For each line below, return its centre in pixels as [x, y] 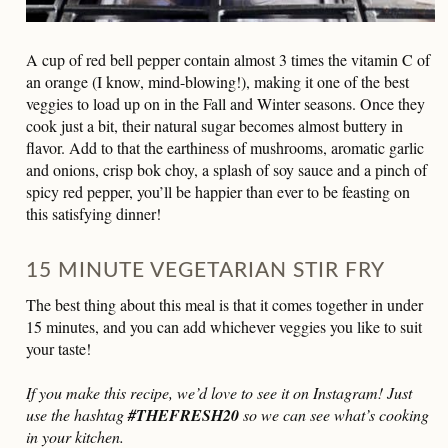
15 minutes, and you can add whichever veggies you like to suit [224, 327]
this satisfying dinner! [93, 214]
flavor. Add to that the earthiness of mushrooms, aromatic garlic [225, 148]
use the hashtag [77, 415]
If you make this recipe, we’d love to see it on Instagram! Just [219, 393]
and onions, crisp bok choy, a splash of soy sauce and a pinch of [226, 170]
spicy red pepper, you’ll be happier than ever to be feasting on [218, 192]
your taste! [58, 349]
